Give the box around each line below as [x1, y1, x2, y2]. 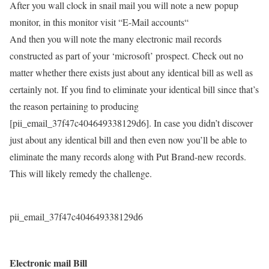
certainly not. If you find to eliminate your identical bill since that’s [10, 83, 259, 95]
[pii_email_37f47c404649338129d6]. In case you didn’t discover [10, 116, 253, 129]
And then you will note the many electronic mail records [10, 32, 222, 45]
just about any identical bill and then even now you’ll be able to [10, 133, 247, 146]
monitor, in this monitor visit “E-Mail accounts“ [10, 16, 189, 28]
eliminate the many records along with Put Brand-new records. [10, 150, 246, 163]
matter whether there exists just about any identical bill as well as [10, 66, 253, 79]
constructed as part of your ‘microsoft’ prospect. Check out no [10, 49, 243, 62]
